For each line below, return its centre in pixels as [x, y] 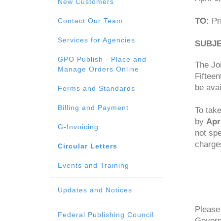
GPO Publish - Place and [102, 59]
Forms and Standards [96, 88]
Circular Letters [88, 146]
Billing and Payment [93, 108]
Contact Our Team [90, 21]
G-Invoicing [78, 127]
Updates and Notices [95, 190]
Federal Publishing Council [106, 215]
